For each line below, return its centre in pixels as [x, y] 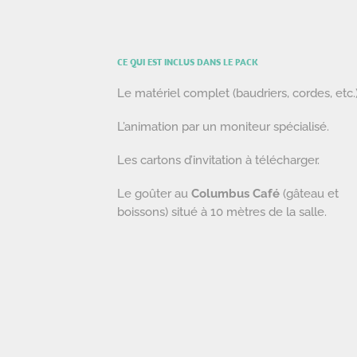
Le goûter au [154, 194]
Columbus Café [235, 194]
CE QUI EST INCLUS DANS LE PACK [188, 61]
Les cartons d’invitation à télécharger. [218, 160]
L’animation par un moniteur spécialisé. [223, 127]
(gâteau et [309, 194]
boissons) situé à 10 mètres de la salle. [222, 212]
